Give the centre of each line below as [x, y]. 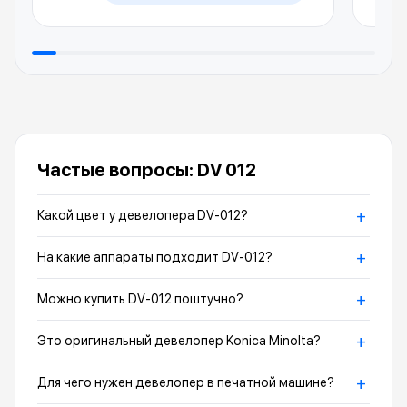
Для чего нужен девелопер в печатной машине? [186, 382]
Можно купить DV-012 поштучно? [140, 299]
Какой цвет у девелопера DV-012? [143, 215]
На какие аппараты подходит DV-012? [155, 257]
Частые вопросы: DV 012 [147, 170]
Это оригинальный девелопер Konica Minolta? [179, 341]
